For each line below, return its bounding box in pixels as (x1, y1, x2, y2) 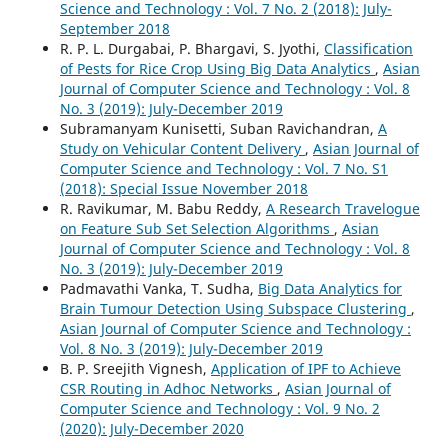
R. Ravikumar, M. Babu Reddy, (59, 199, 266, 219)
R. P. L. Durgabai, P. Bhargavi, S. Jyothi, (59, 39, 324, 59)
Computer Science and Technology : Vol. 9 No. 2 (59, 399, 380, 419)
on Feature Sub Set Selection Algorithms (59, 219, 334, 239)
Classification (323, 39, 413, 59)
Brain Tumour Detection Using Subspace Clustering (59, 299, 411, 319)
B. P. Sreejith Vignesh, (59, 359, 211, 379)
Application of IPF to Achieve (210, 359, 401, 379)
